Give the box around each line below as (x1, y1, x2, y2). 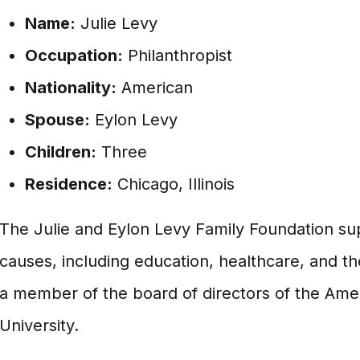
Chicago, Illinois (112, 174, 235, 194)
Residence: (24, 174, 112, 194)
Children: (24, 142, 96, 162)
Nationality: (24, 78, 117, 97)
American (116, 78, 193, 97)
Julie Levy (75, 14, 157, 33)
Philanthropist (122, 46, 232, 65)
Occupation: (24, 46, 123, 65)
